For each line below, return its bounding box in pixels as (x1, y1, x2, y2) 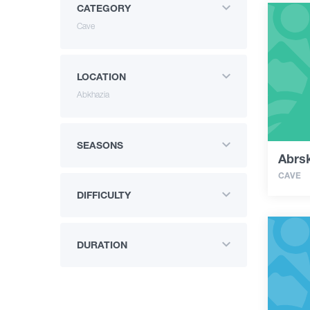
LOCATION (77, 71, 126, 82)
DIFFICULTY (77, 189, 131, 201)
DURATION (77, 239, 127, 250)
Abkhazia (77, 89, 109, 100)
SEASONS (77, 139, 123, 151)
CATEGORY (77, 2, 131, 14)
